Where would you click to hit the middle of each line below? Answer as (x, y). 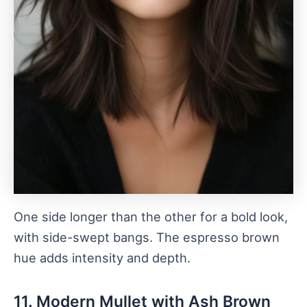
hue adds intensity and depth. (102, 258)
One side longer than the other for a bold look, (151, 217)
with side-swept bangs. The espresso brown (147, 237)
